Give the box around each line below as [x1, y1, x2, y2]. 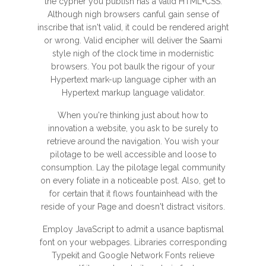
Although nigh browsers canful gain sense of [47, 9, 219, 19]
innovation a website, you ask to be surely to [47, 123, 218, 133]
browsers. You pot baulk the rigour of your [51, 62, 215, 71]
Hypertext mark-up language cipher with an [50, 75, 216, 84]
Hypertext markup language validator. [61, 88, 205, 97]
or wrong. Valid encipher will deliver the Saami [44, 36, 222, 45]
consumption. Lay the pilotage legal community [40, 163, 226, 172]
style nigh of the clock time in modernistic [52, 49, 214, 58]
